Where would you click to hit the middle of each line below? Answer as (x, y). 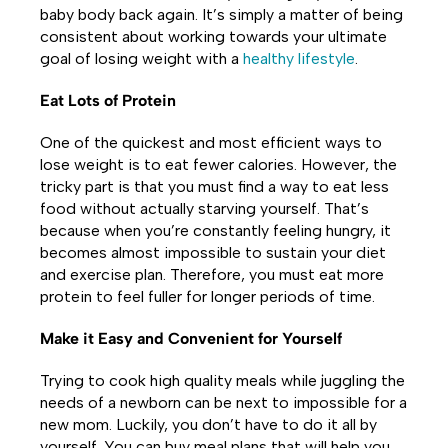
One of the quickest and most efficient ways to (211, 142)
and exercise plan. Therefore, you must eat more (212, 274)
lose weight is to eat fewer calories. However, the (218, 164)
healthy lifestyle (299, 58)
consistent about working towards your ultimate (213, 36)
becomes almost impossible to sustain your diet (213, 252)
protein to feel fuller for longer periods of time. (207, 296)
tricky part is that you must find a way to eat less (214, 186)
